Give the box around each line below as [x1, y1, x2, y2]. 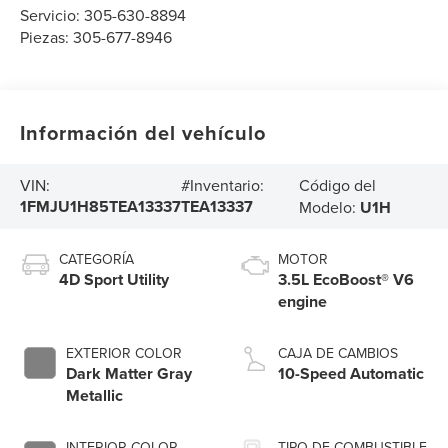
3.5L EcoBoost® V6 [278, 267, 414, 291]
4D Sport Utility [59, 267, 170, 291]
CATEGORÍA [59, 248, 135, 269]
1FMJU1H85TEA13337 [20, 195, 182, 219]
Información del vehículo [20, 117, 267, 147]
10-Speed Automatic [278, 361, 424, 385]
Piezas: [20, 25, 74, 48]
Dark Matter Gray [66, 361, 193, 385]
